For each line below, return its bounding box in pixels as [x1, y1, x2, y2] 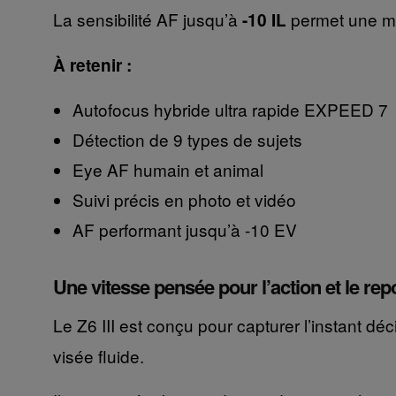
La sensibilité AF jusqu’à [52, 7, 242, 32]
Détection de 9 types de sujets [72, 127, 302, 152]
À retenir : [52, 53, 132, 78]
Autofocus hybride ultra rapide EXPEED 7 [72, 97, 388, 122]
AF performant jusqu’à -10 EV [72, 217, 297, 242]
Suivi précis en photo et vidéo [72, 187, 296, 212]
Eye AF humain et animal [72, 157, 263, 182]
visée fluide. [52, 344, 144, 369]
